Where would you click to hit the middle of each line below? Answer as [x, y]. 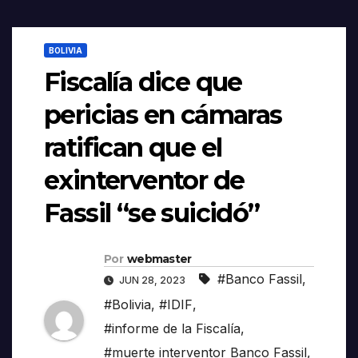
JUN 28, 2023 [152, 280]
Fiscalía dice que [143, 82]
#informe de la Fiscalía [172, 329]
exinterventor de [144, 181]
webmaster [159, 259]
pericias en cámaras [163, 115]
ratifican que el [133, 148]
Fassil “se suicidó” [152, 213]
